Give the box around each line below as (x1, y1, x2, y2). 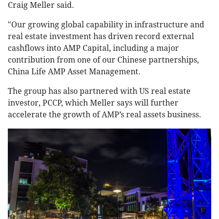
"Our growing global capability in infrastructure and (8, 20, 204, 30)
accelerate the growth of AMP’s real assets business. (8, 110, 201, 120)
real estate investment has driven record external (8, 32, 194, 42)
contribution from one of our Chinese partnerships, (8, 55, 199, 65)
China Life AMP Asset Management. (8, 67, 141, 77)
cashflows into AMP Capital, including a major (8, 44, 179, 53)
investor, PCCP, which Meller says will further (8, 98, 178, 108)
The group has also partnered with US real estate (8, 87, 191, 96)
